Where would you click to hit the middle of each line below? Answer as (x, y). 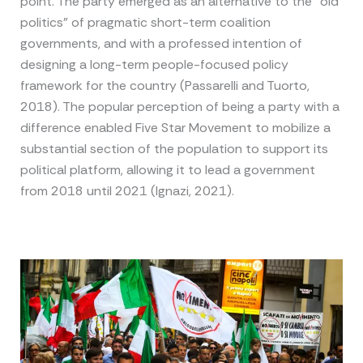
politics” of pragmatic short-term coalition (145, 22)
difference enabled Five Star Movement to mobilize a (175, 127)
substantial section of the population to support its (174, 148)
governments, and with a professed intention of (161, 43)
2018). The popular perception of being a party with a (179, 106)
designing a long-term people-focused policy (154, 64)
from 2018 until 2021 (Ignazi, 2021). (127, 190)
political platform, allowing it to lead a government (167, 169)
